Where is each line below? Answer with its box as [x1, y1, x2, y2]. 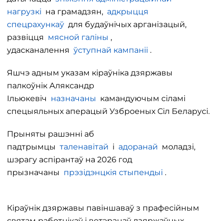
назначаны [51, 94, 96, 103]
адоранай [118, 142, 160, 151]
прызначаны [7, 168, 64, 177]
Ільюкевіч [7, 94, 51, 103]
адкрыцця [107, 7, 148, 16]
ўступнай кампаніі [74, 45, 148, 55]
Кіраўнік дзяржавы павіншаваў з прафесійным [7, 203, 199, 213]
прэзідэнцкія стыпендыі [64, 168, 163, 177]
